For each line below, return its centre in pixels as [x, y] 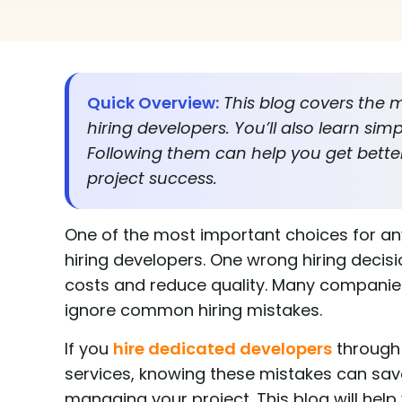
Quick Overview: [153, 103]
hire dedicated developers [223, 349]
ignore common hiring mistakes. [193, 310]
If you [89, 349]
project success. [152, 179]
